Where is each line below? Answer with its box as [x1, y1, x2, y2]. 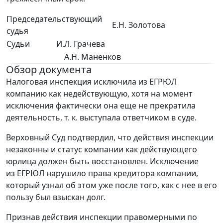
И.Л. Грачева [56, 38, 105, 50]
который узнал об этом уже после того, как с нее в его [6, 180, 217, 191]
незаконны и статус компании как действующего [6, 144, 197, 155]
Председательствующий [6, 13, 102, 25]
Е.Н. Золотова [112, 19, 165, 31]
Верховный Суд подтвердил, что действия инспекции [6, 132, 214, 143]
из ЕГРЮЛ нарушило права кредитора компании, [6, 168, 198, 179]
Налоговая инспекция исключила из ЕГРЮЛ [6, 76, 177, 88]
